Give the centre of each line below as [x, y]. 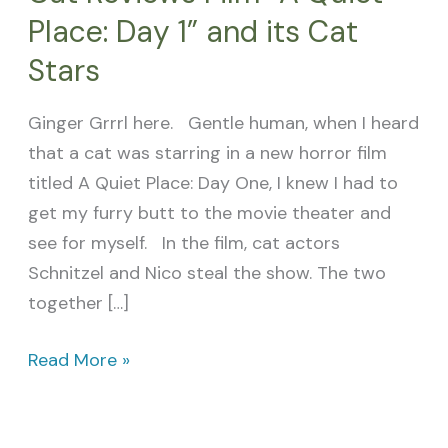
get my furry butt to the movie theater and [209, 213]
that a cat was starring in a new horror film [207, 153]
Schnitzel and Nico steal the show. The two [206, 273]
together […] [78, 303]
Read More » [78, 360]
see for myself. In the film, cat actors [183, 243]
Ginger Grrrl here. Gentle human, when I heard [223, 123]
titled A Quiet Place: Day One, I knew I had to [212, 183]
